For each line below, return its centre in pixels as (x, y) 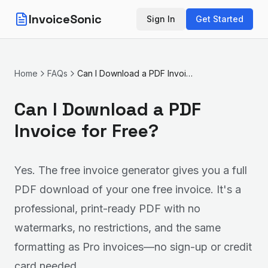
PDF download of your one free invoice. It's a (128, 189)
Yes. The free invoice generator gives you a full (131, 170)
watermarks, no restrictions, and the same (118, 228)
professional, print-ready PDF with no (107, 208)
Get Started (220, 19)
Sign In (161, 19)
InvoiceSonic (65, 19)
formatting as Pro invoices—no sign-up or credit (133, 247)
